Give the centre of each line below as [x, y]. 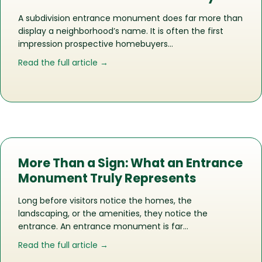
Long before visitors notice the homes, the [105, 201]
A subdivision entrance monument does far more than [130, 18]
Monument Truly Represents [107, 178]
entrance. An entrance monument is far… [103, 227]
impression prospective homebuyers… [96, 44]
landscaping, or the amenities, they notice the [113, 214]
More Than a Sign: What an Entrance [130, 163]
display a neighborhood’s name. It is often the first [121, 31]
